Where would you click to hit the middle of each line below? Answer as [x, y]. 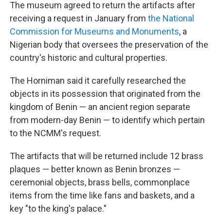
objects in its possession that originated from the [105, 94]
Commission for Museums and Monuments [94, 32]
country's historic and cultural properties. [89, 58]
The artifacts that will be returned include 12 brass [107, 156]
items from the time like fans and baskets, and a [102, 196]
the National [171, 18]
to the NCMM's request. [55, 133]
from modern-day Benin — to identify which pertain [107, 120]
